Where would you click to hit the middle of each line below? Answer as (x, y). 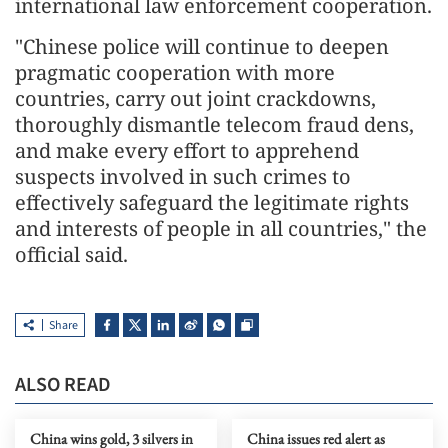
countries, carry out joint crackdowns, (195, 98)
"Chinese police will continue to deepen (202, 46)
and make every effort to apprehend (187, 150)
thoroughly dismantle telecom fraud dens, (214, 124)
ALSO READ (63, 385)
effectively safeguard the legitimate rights (212, 202)
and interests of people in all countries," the (221, 228)
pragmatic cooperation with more (175, 72)
